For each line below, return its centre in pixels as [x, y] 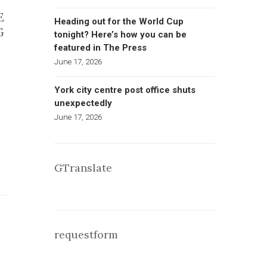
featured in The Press [100, 48]
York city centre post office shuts [125, 90]
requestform [86, 235]
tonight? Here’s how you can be [120, 35]
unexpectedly [83, 103]
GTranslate [83, 168]
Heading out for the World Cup [119, 21]
